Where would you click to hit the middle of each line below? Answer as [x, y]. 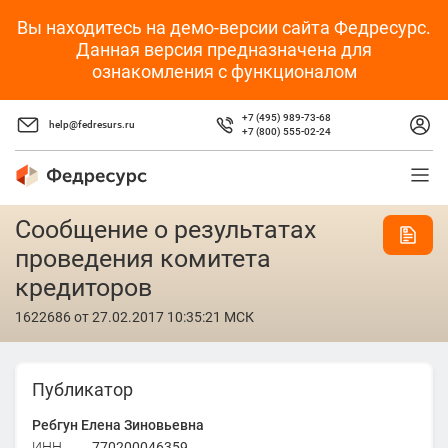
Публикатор [82, 389]
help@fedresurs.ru [92, 124]
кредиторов [83, 287]
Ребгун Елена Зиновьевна [117, 424]
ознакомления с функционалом [224, 71]
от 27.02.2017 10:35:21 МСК [162, 317]
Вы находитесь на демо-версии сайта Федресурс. [224, 27]
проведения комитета [143, 258]
